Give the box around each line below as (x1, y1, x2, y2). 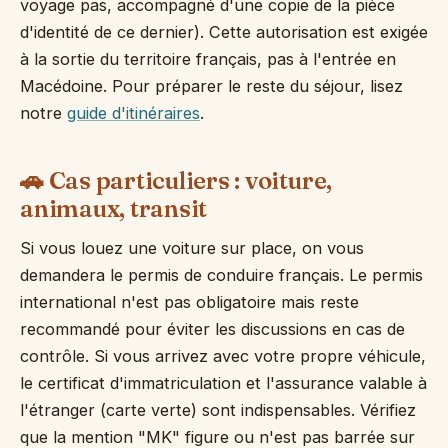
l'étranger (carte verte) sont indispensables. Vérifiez (20, 400, 416, 420)
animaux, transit (20, 194, 208, 223)
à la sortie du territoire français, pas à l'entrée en (20, 49, 396, 69)
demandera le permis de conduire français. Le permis (20, 265, 423, 285)
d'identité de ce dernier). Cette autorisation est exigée (20, 22, 428, 42)
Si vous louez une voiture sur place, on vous (20, 238, 364, 258)
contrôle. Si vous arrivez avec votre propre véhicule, (20, 346, 426, 366)
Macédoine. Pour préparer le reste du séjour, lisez (20, 76, 403, 96)
